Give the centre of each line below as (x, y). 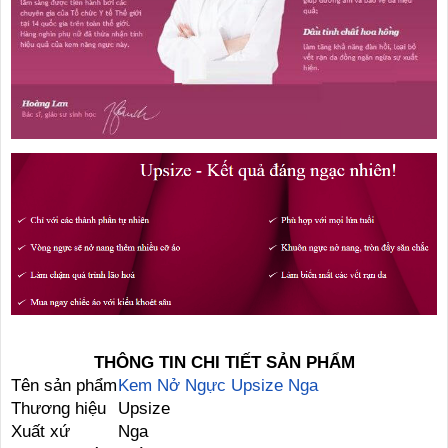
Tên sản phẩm (64, 385)
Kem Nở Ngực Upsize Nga (218, 385)
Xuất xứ (40, 431)
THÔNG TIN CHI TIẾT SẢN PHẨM (224, 362)
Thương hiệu (58, 408)
